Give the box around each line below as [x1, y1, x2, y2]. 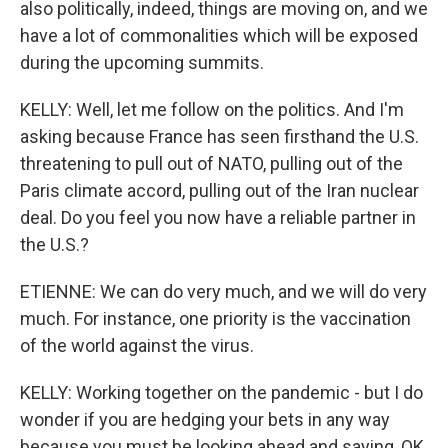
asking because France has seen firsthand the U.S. [20, 126, 419, 147]
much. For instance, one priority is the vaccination [20, 308, 411, 329]
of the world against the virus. [20, 335, 254, 356]
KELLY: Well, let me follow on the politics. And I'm [20, 99, 404, 120]
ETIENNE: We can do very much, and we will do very [20, 281, 427, 302]
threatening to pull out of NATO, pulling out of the [20, 153, 403, 174]
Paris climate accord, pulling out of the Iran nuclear [20, 180, 419, 201]
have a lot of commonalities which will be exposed [20, 25, 418, 46]
